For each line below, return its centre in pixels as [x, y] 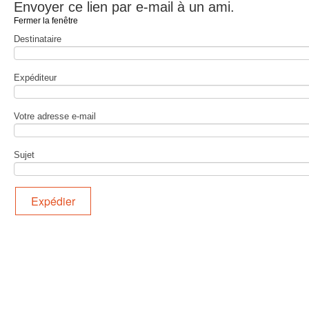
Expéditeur [35, 78]
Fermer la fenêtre [46, 21]
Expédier [53, 201]
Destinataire [38, 39]
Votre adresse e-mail [55, 116]
